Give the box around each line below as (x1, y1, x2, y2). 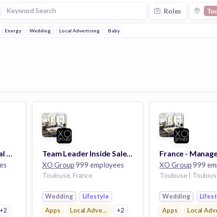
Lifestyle (82, 192, 109, 200)
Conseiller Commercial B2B (6, 149, 12, 158)
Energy (4, 27, 21, 33)
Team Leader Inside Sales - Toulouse (126, 149, 133, 158)
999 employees (74, 160, 124, 169)
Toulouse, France (42, 171, 93, 179)
